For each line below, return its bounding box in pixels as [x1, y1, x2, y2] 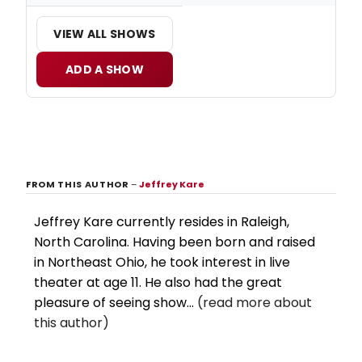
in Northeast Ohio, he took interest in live [34, 253, 290, 272]
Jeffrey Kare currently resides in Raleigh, [34, 213, 289, 232]
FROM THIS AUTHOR [26, 178, 132, 192]
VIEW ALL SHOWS [53, 26, 156, 43]
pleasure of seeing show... [34, 293, 197, 313]
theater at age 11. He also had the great [34, 273, 282, 293]
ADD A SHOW [65, 61, 144, 78]
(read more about [197, 293, 312, 313]
